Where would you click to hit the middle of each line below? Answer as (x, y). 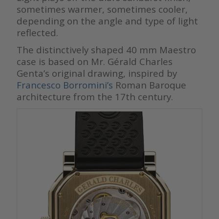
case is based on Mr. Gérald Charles (94, 62)
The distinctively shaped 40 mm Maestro (106, 50)
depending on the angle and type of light (107, 21)
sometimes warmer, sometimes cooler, (102, 9)
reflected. (37, 33)
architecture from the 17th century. (95, 97)
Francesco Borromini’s (65, 85)
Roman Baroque (149, 85)
